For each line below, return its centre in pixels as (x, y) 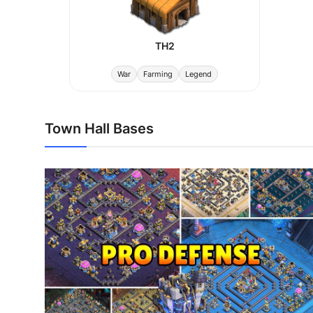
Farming (158, 74)
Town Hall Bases (99, 129)
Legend (198, 74)
